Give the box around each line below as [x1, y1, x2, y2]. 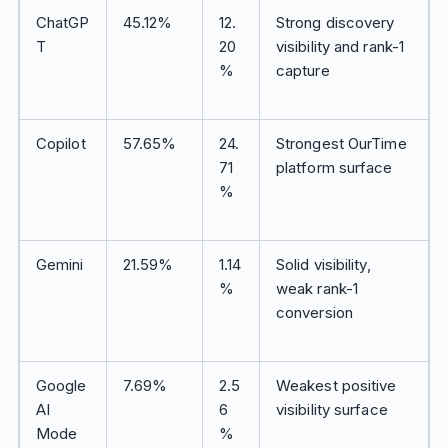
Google [35, 376, 87, 395]
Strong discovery [275, 13, 395, 32]
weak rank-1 [275, 279, 359, 298]
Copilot [35, 134, 86, 153]
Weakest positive [275, 376, 397, 395]
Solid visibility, [275, 255, 371, 274]
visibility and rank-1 [275, 37, 405, 56]
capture [275, 61, 330, 80]
